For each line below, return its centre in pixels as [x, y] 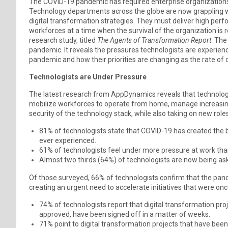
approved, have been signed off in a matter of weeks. [125, 214]
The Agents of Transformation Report [154, 40]
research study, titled [63, 40]
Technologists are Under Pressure [89, 77]
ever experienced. [68, 140]
